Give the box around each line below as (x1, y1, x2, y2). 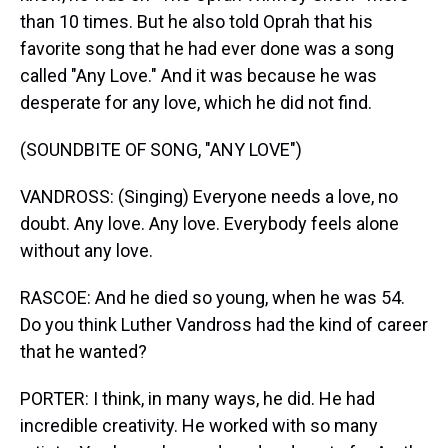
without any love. (20, 240, 153, 261)
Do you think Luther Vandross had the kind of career (20, 314, 428, 335)
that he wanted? (20, 341, 147, 362)
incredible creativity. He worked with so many (20, 415, 378, 436)
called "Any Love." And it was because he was (20, 65, 377, 86)
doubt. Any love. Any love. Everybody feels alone (20, 213, 399, 234)
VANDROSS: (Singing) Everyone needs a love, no (20, 186, 398, 207)
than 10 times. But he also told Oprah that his (20, 11, 373, 32)
